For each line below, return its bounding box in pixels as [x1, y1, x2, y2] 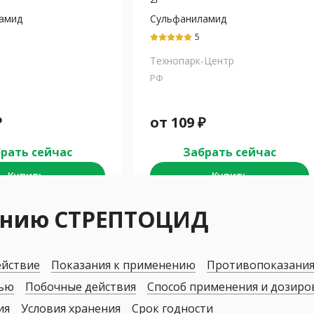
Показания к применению [51, 257, 196, 273]
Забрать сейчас [183, 144, 276, 161]
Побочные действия [25, 279, 136, 295]
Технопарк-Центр [150, 54, 234, 68]
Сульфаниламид [150, 12, 226, 26]
